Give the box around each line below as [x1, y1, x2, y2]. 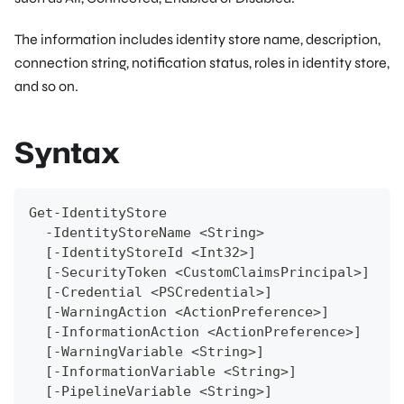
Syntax [14, 131, 120, 172]
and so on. [14, 77, 78, 95]
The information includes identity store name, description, [14, 30, 381, 48]
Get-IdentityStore [29, 204, 175, 221]
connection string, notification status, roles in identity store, [14, 53, 390, 71]
